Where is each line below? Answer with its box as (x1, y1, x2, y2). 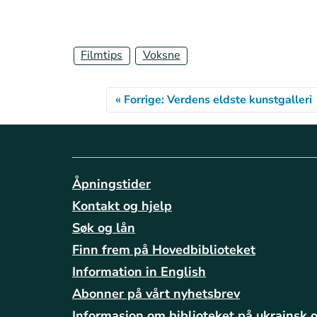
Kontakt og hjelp (72, 197, 172, 214)
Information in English (72, 263, 206, 280)
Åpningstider (72, 175, 151, 192)
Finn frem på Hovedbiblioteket (72, 241, 255, 258)
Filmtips (81, 47, 123, 64)
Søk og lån (72, 219, 135, 236)
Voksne (142, 47, 180, 64)
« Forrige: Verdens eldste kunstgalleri (115, 91, 312, 108)
